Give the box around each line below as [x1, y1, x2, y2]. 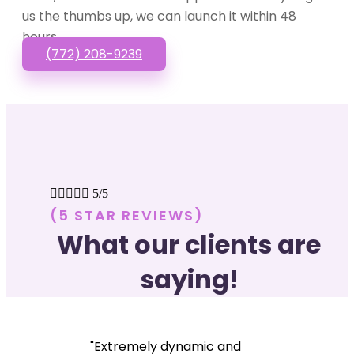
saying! [139, 261, 239, 297]
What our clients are [57, 226, 321, 262]
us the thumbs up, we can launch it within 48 [22, 6, 296, 25]
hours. [22, 27, 59, 46]
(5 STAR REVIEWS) [50, 205, 204, 225]
